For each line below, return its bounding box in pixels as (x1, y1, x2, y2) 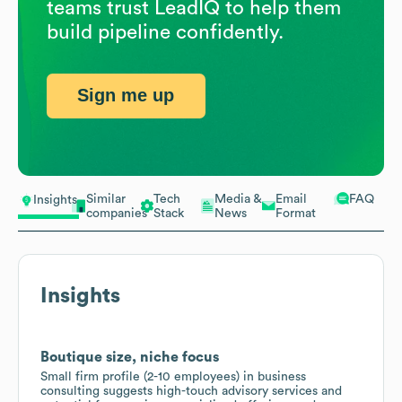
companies (86, 206, 147, 220)
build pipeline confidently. (47, 22, 284, 42)
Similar (86, 192, 126, 205)
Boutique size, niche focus (40, 349, 219, 364)
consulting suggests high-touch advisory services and (40, 384, 342, 398)
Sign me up (77, 85, 175, 106)
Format (275, 206, 316, 220)
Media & (214, 192, 262, 205)
